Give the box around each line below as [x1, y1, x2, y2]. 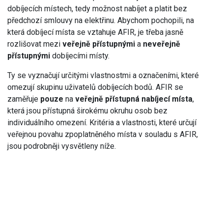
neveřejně [143, 39, 180, 49]
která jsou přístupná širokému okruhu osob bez [7, 106, 167, 115]
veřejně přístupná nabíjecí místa [75, 94, 192, 104]
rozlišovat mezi [7, 39, 62, 49]
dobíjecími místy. [50, 51, 110, 60]
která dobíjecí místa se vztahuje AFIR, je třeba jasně [7, 27, 183, 37]
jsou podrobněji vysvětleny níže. [7, 141, 116, 151]
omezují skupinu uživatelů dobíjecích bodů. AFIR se [7, 82, 183, 92]
